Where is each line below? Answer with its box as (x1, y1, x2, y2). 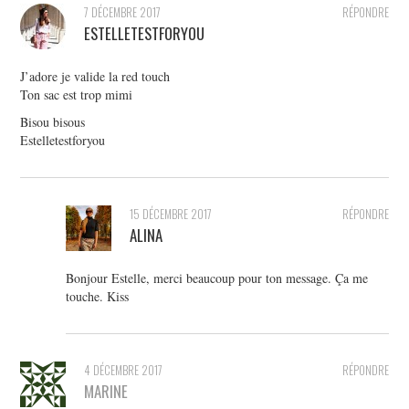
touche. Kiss (66, 288, 130, 306)
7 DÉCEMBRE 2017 (84, 4, 162, 22)
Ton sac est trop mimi (20, 86, 133, 104)
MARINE (84, 380, 129, 404)
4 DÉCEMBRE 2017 (84, 362, 163, 380)
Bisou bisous (20, 113, 86, 131)
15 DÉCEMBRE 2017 (130, 205, 213, 224)
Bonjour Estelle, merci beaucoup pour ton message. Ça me (66, 269, 369, 288)
